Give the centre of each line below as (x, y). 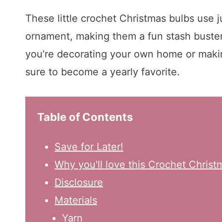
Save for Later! (89, 147)
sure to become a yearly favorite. (103, 72)
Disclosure (79, 183)
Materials (76, 200)
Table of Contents (85, 117)
